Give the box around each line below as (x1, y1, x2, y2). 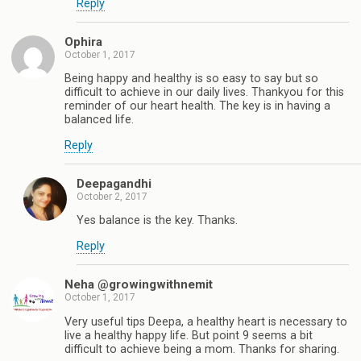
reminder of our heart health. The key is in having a (64, 99, 330, 114)
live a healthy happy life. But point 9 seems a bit (64, 328, 313, 342)
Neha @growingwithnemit (64, 277, 213, 293)
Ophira (64, 34, 102, 49)
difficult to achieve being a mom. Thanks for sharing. (64, 342, 339, 356)
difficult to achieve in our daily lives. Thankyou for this (64, 85, 344, 100)
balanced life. (64, 113, 134, 127)
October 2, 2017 (77, 191, 147, 203)
